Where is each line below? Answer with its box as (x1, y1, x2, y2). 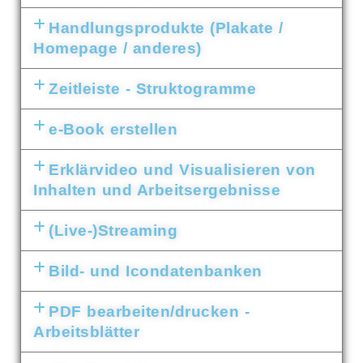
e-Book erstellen (49, 121, 178, 138)
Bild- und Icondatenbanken (49, 263, 263, 280)
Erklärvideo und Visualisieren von (49, 161, 316, 178)
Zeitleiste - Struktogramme (49, 80, 257, 97)
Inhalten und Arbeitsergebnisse (33, 181, 280, 199)
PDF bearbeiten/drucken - (49, 303, 250, 320)
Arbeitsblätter (33, 323, 139, 340)
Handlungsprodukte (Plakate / (49, 19, 284, 36)
